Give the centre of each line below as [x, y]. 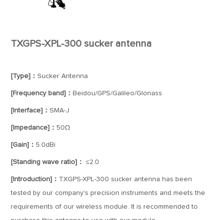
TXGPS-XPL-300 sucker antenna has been [126, 179]
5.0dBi [46, 145]
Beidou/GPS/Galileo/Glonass [118, 93]
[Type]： [24, 76]
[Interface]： [30, 110]
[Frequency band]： [42, 93]
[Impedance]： [34, 128]
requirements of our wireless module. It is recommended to [105, 207]
